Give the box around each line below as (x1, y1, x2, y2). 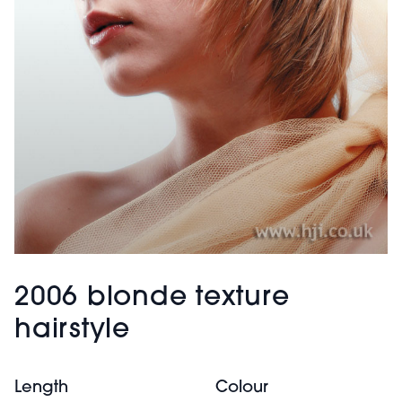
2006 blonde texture (14, 284, 290, 312)
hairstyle (14, 316, 130, 345)
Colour (215, 379, 268, 397)
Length (14, 379, 68, 397)
